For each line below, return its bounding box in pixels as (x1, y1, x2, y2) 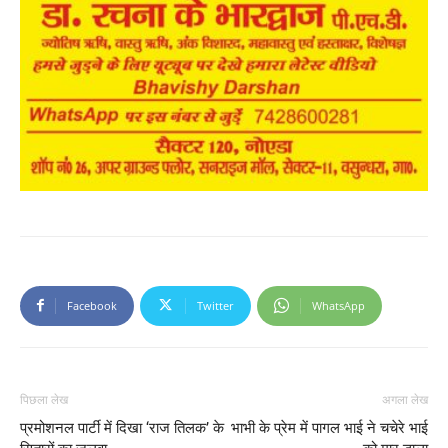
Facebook (67, 297, 117, 313)
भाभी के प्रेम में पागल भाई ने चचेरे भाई (231, 418, 428, 437)
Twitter (197, 297, 234, 313)
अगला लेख (382, 392, 428, 407)
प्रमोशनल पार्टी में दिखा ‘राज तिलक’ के (20, 418, 224, 437)
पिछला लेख (20, 392, 68, 407)
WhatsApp (312, 297, 365, 313)
